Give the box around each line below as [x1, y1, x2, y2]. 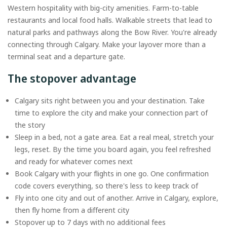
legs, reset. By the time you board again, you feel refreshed [15, 144, 211, 155]
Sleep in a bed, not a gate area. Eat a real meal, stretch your [15, 132, 214, 142]
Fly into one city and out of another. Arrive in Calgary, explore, [15, 193, 218, 203]
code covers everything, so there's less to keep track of [15, 181, 200, 191]
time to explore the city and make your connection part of [15, 108, 208, 118]
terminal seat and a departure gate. [8, 52, 127, 62]
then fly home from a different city [15, 205, 131, 215]
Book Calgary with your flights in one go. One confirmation [15, 169, 209, 179]
